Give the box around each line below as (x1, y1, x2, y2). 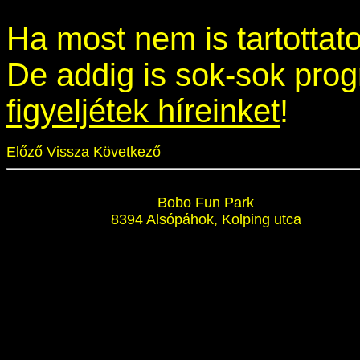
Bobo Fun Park (157, 194, 254, 211)
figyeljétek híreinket (6, 92, 280, 129)
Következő (93, 143, 161, 160)
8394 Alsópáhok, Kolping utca (110, 211, 301, 227)
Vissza (47, 143, 89, 160)
